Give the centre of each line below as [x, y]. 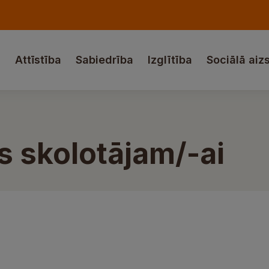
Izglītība [170, 60]
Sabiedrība [104, 60]
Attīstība [38, 60]
